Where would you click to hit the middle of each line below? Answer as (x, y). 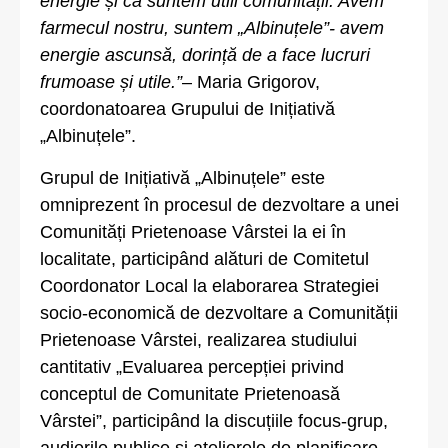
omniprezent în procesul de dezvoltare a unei (219, 204)
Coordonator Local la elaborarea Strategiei (209, 285)
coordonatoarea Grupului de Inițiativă (187, 109)
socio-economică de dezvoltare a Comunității (219, 312)
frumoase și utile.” (111, 82)
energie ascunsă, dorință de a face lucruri (205, 55)
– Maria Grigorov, (251, 82)
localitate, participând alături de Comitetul (204, 258)
